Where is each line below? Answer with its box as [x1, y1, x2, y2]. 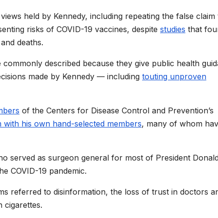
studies [160, 24, 185, 35]
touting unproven [142, 72, 206, 82]
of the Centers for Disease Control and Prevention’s [22, 106, 214, 116]
